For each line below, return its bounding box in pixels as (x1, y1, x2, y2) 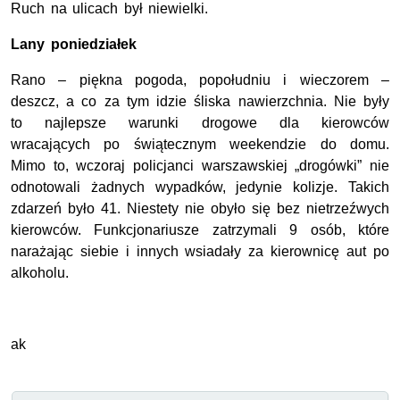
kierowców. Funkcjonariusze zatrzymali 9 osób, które (11, 222, 389, 238)
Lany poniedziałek (11, 37, 137, 53)
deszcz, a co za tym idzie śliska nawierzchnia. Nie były (11, 94, 389, 110)
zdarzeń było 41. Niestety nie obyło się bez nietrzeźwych (11, 201, 389, 217)
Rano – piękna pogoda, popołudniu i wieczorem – (11, 72, 389, 88)
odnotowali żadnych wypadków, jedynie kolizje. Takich (11, 179, 389, 196)
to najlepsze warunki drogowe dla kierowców (11, 115, 389, 131)
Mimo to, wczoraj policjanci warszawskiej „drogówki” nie (11, 158, 389, 174)
